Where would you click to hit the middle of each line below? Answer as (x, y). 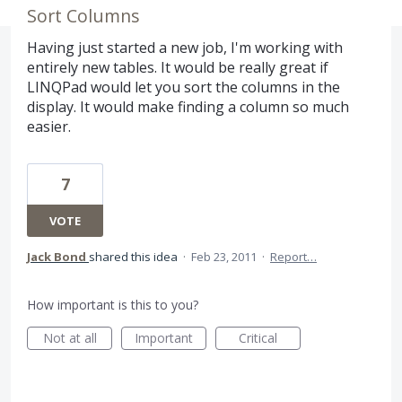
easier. (49, 127)
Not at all (70, 338)
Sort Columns (83, 16)
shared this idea (135, 257)
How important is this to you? (113, 305)
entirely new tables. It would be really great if (178, 67)
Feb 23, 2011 (224, 257)
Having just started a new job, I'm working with (185, 48)
